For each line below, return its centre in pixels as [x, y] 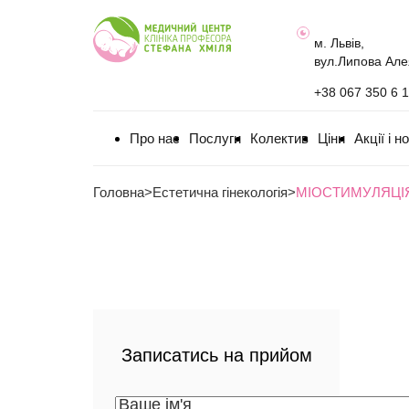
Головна [119, 192]
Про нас [155, 138]
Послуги [215, 138]
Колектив [279, 138]
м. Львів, [340, 43]
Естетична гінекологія [220, 192]
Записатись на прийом [216, 355]
